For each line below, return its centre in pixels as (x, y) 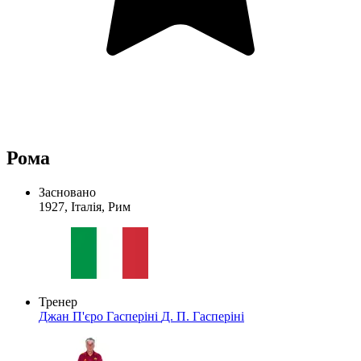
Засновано (67, 192)
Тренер (58, 301)
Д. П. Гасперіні (203, 316)
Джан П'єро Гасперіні (100, 316)
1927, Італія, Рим (85, 206)
